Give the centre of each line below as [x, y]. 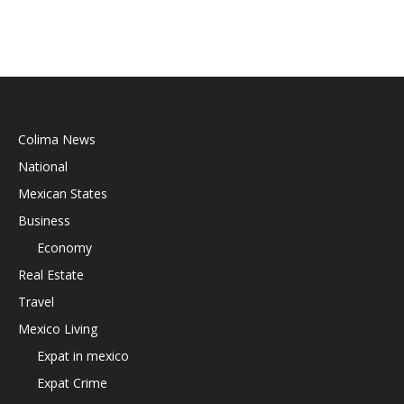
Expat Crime [72, 382]
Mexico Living [58, 328]
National [43, 166]
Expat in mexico [83, 355]
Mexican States [63, 193]
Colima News [57, 139]
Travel [36, 301]
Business [44, 220]
